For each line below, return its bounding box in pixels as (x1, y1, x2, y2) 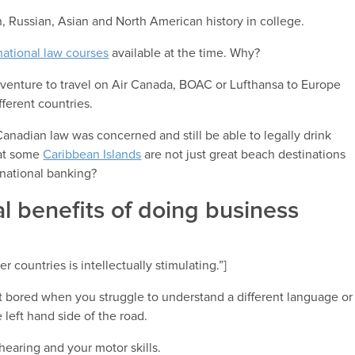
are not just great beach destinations (141, 148, 346, 162)
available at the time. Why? (109, 47, 261, 60)
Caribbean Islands (43, 148, 142, 162)
